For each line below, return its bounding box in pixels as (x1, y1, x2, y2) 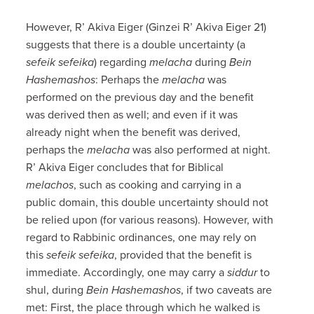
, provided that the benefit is (114, 247, 252, 262)
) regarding (94, 55, 150, 69)
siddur (227, 265, 258, 280)
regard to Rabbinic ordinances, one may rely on (26, 230, 257, 245)
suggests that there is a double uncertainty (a (26, 37, 246, 52)
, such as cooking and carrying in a (74, 177, 242, 192)
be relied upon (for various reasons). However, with (26, 212, 274, 227)
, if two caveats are (181, 282, 273, 297)
